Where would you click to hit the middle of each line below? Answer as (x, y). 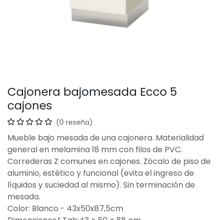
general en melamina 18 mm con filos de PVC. (95, 150)
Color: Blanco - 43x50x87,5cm (65, 208)
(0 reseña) (74, 122)
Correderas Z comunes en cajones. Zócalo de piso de (109, 161)
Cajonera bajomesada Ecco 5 (92, 92)
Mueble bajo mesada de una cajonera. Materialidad (106, 138)
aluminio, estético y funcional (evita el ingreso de (101, 173)
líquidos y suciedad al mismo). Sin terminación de (101, 185)
